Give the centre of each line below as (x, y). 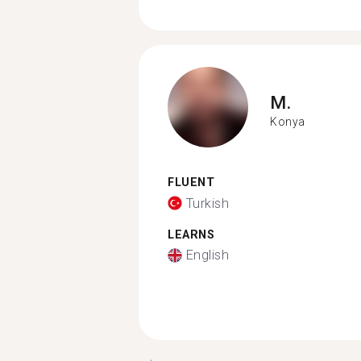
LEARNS (191, 234)
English (207, 255)
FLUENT (191, 183)
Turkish (207, 203)
